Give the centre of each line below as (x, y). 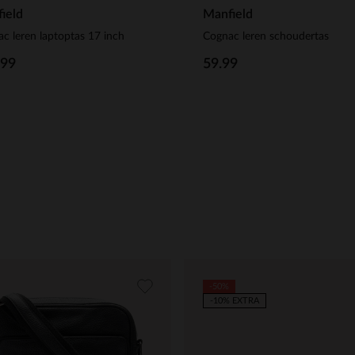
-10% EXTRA (235, 300)
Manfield (228, 15)
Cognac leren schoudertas (266, 37)
